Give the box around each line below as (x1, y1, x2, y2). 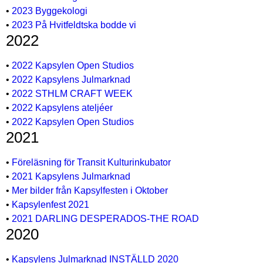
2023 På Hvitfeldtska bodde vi (12, 20, 136, 30)
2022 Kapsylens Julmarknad (12, 75, 130, 85)
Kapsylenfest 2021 (12, 200, 89, 210)
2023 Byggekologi (12, 6, 87, 16)
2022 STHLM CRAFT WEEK (12, 89, 133, 99)
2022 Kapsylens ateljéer (12, 103, 113, 113)
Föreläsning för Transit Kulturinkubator (12, 157, 171, 167)
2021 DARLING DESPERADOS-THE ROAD (12, 214, 199, 224)
